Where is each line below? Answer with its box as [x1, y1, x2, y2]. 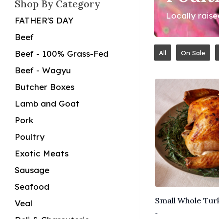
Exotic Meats [15, 148, 68, 158]
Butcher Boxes [15, 82, 74, 92]
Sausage [15, 165, 49, 175]
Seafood [15, 181, 49, 192]
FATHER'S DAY [15, 15, 73, 25]
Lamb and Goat [15, 98, 80, 109]
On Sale [181, 48, 205, 57]
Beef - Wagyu [15, 65, 71, 75]
